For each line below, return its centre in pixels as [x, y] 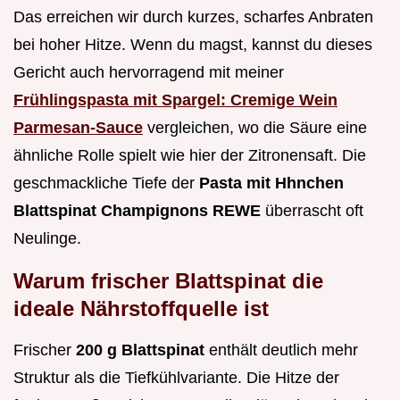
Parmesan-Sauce [78, 127]
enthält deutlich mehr [281, 350]
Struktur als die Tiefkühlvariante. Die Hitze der [176, 377]
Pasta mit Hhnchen [271, 183]
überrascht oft [312, 210]
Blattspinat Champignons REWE [137, 210]
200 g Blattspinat [140, 350]
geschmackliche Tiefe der [106, 183]
